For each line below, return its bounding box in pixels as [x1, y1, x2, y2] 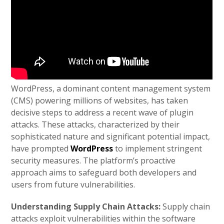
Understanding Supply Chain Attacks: [11, 201, 163, 212]
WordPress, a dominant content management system [11, 83, 211, 94]
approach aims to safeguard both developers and [11, 167, 197, 178]
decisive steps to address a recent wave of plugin [11, 107, 194, 118]
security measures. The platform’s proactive [11, 155, 176, 166]
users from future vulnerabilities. [11, 179, 135, 190]
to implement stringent [113, 143, 202, 154]
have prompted [11, 143, 71, 154]
